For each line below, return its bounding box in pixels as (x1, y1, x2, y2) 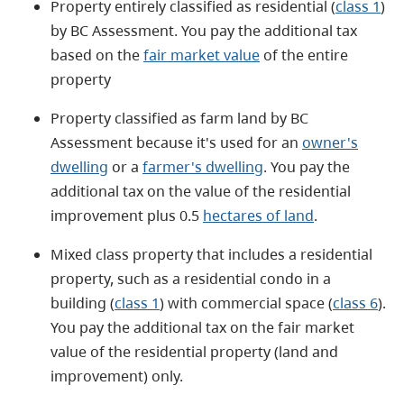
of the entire (260, 44, 348, 65)
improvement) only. (50, 365, 183, 386)
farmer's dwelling (142, 156, 263, 177)
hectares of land (203, 205, 314, 225)
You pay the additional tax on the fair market (50, 317, 354, 337)
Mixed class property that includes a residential (50, 243, 372, 264)
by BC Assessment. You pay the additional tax (50, 20, 357, 41)
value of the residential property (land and (50, 341, 338, 362)
